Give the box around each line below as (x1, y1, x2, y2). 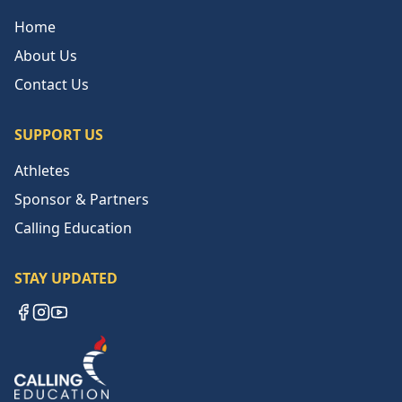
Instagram (31, 320, 102, 341)
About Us (14, 45, 77, 66)
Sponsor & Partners (14, 188, 149, 209)
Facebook (13, 320, 79, 341)
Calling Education (14, 217, 132, 238)
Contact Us (14, 74, 89, 94)
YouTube (49, 320, 108, 341)
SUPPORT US (14, 124, 103, 144)
